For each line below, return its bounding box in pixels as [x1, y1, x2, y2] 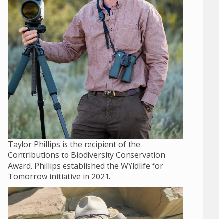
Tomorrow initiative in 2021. [7, 171, 110, 182]
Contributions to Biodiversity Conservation [7, 150, 165, 161]
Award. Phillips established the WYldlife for [7, 160, 163, 172]
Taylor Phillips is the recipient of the [7, 139, 140, 150]
